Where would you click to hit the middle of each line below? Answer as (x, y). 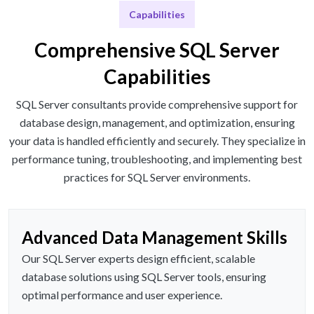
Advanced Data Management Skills (155, 238)
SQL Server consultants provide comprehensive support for (157, 104)
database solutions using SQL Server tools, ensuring (144, 277)
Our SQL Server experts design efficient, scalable (138, 259)
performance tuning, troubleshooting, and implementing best (157, 159)
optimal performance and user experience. (122, 295)
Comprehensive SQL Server (157, 50)
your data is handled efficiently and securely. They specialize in (157, 141)
